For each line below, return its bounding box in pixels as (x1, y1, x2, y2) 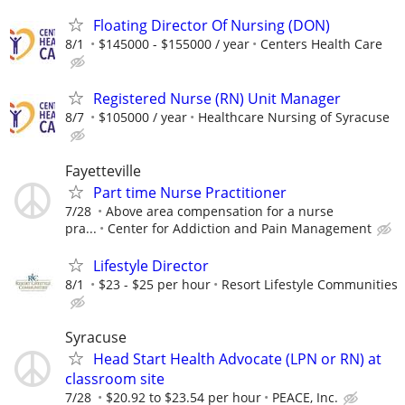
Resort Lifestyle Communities (221, 275, 398, 293)
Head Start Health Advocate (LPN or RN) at (93, 349, 381, 369)
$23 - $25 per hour (99, 275, 211, 293)
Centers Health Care (260, 35, 382, 53)
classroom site (65, 369, 165, 389)
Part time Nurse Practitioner (93, 182, 287, 202)
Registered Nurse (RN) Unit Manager (93, 89, 341, 109)
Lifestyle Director (93, 255, 209, 276)
